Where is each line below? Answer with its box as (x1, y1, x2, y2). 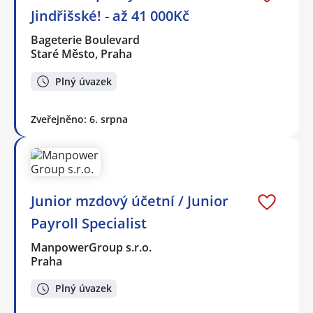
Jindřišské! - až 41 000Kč (31, 6, 189, 26)
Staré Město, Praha (31, 46, 132, 62)
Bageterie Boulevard (31, 32, 141, 48)
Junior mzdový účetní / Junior (31, 191, 228, 210)
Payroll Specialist (31, 213, 147, 233)
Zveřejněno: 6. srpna (31, 112, 128, 126)
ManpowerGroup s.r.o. (31, 239, 153, 255)
